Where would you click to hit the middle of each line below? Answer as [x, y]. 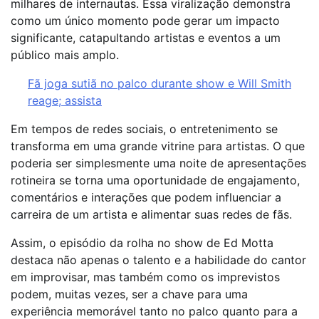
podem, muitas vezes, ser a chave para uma [129, 294]
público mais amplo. [65, 54]
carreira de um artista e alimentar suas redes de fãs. [151, 214]
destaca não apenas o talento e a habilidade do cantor [158, 260]
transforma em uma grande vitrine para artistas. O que [158, 146]
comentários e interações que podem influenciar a [146, 197]
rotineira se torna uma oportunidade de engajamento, [155, 180]
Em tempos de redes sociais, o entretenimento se [144, 129]
